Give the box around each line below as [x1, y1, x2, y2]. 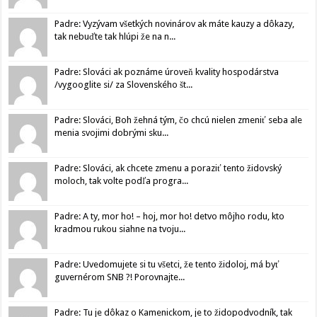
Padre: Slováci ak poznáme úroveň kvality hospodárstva [54, 66, 279, 77]
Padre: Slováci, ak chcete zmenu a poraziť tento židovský [54, 162, 282, 173]
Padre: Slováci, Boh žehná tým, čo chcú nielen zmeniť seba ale [54, 114, 303, 125]
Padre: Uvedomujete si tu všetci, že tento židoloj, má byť [54, 258, 280, 270]
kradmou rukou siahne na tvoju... [54, 223, 186, 234]
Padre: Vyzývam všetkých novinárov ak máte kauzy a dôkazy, [54, 18, 295, 29]
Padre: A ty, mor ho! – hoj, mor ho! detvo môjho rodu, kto [54, 210, 285, 221]
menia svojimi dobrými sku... [54, 127, 169, 138]
